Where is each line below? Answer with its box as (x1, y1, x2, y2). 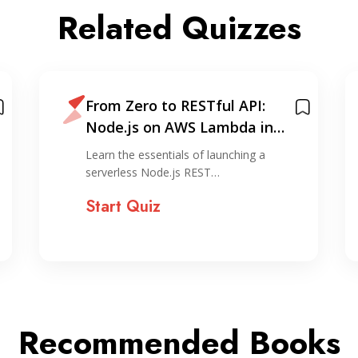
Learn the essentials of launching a (85, 147, 265, 162)
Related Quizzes (57, 5, 301, 51)
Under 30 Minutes (85, 139, 210, 158)
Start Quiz (85, 195, 161, 218)
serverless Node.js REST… (85, 165, 220, 180)
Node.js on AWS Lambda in (85, 117, 273, 137)
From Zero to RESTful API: (85, 96, 265, 115)
